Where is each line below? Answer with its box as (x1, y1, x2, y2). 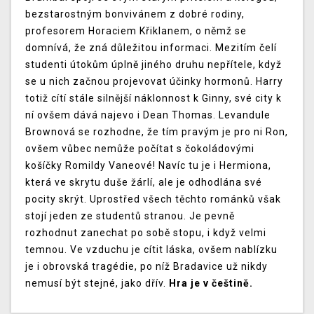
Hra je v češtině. (169, 278, 253, 289)
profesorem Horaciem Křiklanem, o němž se (25, 25, 247, 37)
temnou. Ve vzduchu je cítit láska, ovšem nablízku (25, 244, 278, 256)
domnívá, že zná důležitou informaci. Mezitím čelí (25, 42, 277, 54)
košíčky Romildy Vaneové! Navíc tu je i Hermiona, (25, 160, 271, 172)
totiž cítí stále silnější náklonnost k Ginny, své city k (25, 93, 282, 104)
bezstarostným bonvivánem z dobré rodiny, (25, 8, 245, 20)
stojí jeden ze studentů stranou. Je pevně (25, 210, 235, 222)
